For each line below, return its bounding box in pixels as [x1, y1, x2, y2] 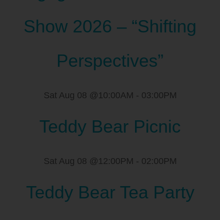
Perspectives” [56, 51, 164, 71]
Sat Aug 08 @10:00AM [43, 90, 134, 101]
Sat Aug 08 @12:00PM [43, 156, 134, 166]
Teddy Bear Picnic [39, 116, 181, 137]
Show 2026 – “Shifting [24, 16, 196, 37]
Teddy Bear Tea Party [26, 182, 194, 203]
